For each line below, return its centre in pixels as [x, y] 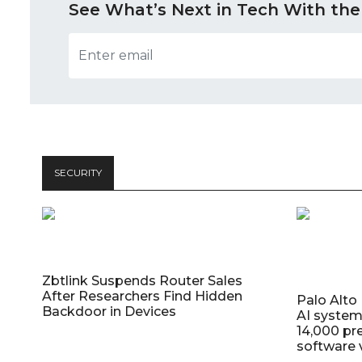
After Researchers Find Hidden [142, 296]
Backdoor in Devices [109, 311]
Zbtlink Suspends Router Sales [142, 280]
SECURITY [78, 172]
